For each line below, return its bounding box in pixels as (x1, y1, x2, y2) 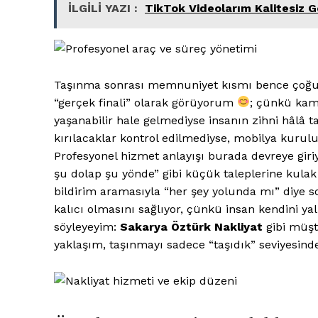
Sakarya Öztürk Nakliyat (120, 219, 263, 234)
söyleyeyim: (54, 219, 120, 234)
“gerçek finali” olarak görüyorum (54, 95, 237, 109)
